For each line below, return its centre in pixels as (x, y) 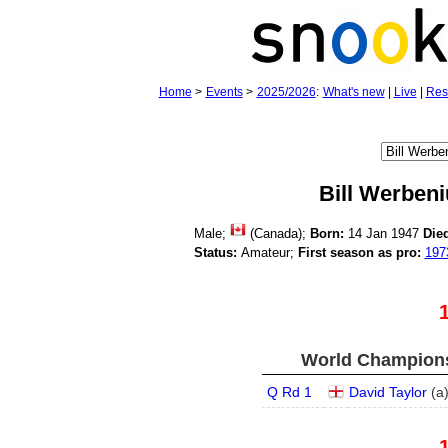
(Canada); (277, 233)
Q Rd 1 (289, 392)
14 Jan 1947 (383, 233)
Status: (215, 252)
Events (224, 92)
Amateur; (267, 252)
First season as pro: (359, 252)
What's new (353, 92)
